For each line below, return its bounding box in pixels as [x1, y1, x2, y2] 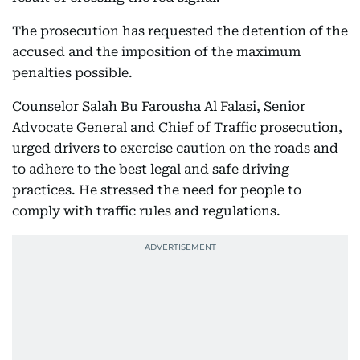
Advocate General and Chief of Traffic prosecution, [12, 120, 342, 135]
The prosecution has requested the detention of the [12, 23, 348, 39]
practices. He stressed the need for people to [12, 182, 301, 198]
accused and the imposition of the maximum [12, 44, 301, 59]
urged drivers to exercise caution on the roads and [12, 141, 338, 156]
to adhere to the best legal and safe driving [12, 162, 289, 177]
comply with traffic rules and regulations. [12, 203, 280, 219]
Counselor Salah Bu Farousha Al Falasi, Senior [12, 99, 305, 114]
